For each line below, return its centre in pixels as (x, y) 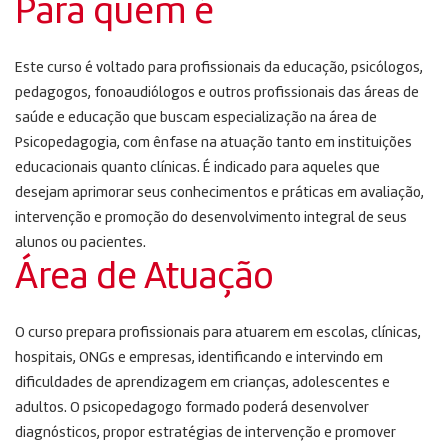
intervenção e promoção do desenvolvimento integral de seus (211, 219)
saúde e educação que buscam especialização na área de (196, 119)
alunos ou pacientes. (80, 244)
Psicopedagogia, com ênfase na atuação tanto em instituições (213, 144)
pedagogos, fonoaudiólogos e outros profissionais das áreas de (217, 94)
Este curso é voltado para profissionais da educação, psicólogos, (219, 69)
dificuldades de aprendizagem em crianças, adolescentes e (202, 384)
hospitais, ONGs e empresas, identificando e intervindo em (199, 359)
